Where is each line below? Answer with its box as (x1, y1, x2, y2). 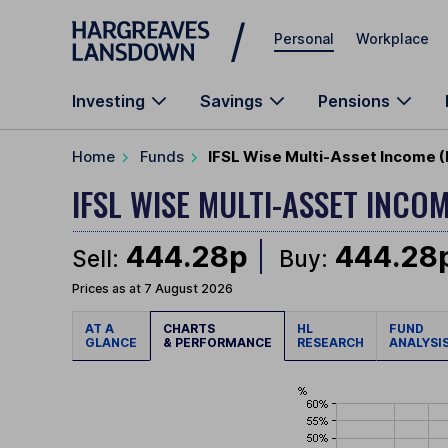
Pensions (318, 91, 390, 111)
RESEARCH (297, 335, 364, 351)
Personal (274, 29, 334, 47)
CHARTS (163, 321, 221, 337)
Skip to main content (72, 16, 216, 33)
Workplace (356, 29, 429, 47)
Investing (72, 91, 145, 111)
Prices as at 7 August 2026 (72, 281, 233, 297)
